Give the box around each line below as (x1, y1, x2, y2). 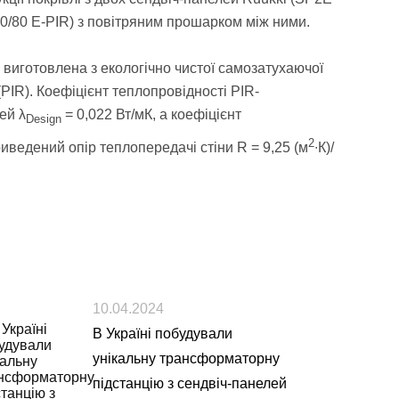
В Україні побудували (93, 326, 232, 342)
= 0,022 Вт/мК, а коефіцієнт (61, 107, 241, 123)
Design (26, 112, 61, 126)
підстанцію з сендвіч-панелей (93, 376, 287, 392)
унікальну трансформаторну (93, 351, 280, 367)
